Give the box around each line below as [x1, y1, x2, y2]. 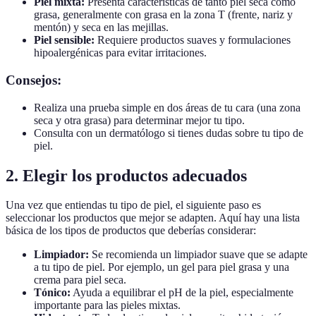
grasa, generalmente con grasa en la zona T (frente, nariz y [34, 8, 293, 21]
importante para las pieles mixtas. [34, 299, 181, 312]
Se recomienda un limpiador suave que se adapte [89, 248, 308, 261]
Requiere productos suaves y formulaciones [95, 34, 291, 47]
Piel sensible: [34, 34, 95, 47]
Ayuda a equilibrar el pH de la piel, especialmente [71, 286, 293, 299]
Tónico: [34, 286, 71, 299]
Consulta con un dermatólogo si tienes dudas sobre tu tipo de [34, 126, 303, 139]
